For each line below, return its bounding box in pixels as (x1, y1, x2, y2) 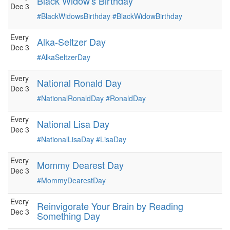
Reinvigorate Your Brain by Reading (37, 199, 183, 213)
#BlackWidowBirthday (112, 11, 182, 21)
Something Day (37, 209, 100, 222)
